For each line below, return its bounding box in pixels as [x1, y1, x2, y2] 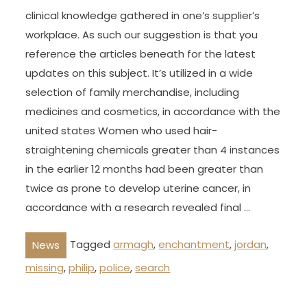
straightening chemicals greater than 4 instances [25, 142, 280, 157]
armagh [113, 237, 154, 252]
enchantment [158, 237, 230, 252]
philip [69, 260, 95, 275]
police [99, 260, 131, 275]
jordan [234, 237, 267, 252]
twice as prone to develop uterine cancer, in [25, 180, 251, 195]
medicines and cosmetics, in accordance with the [25, 103, 281, 119]
